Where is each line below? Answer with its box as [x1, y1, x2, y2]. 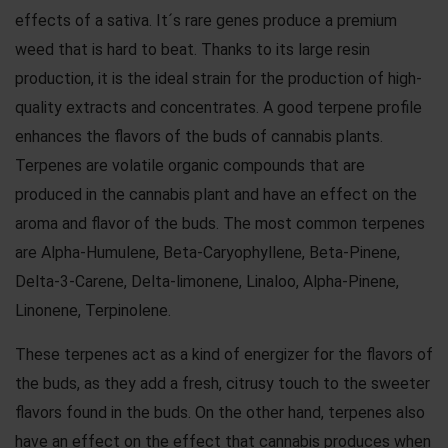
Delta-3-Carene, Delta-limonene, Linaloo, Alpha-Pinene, [15, 271, 399, 291]
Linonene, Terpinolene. [15, 300, 171, 320]
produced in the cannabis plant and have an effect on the [15, 184, 417, 204]
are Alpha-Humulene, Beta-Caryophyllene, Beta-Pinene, [15, 242, 400, 262]
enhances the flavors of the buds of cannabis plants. [15, 126, 383, 146]
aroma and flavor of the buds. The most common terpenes [15, 213, 425, 233]
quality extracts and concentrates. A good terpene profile [15, 97, 422, 117]
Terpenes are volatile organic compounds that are [15, 155, 365, 175]
